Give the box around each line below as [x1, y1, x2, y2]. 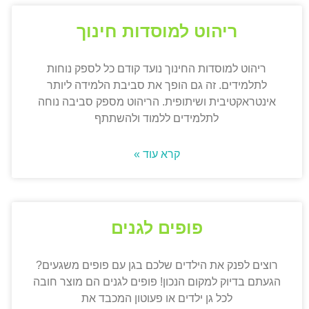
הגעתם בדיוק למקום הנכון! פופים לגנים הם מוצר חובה [32, 276, 281, 288]
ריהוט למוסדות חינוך [76, 21, 237, 41]
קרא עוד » [133, 148, 180, 161]
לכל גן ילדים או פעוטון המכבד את [81, 292, 232, 305]
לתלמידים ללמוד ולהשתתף [94, 112, 219, 125]
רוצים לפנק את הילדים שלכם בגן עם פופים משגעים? [35, 259, 278, 272]
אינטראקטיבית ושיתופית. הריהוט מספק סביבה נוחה [37, 96, 276, 108]
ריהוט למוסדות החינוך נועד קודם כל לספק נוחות [47, 63, 267, 75]
